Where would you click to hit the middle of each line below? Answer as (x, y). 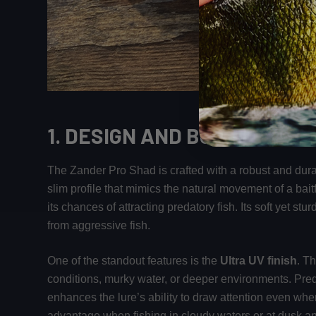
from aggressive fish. (99, 226)
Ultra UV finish (259, 261)
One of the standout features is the (134, 261)
